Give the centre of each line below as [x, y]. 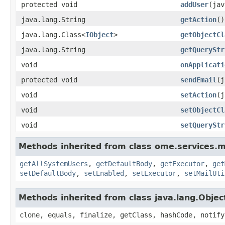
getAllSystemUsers [54, 163]
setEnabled [104, 173]
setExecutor [154, 173]
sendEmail [198, 80]
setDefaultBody [48, 173]
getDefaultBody [124, 163]
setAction [198, 95]
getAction [198, 19]
